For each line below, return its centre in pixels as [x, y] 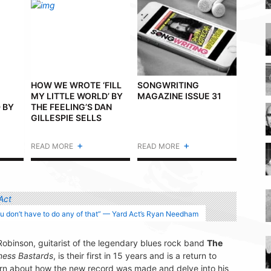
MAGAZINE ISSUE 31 [179, 96]
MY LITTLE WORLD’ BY [77, 96]
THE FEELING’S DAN [72, 107]
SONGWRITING [168, 85]
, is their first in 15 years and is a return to [135, 255]
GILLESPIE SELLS [67, 118]
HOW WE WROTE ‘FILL [77, 85]
